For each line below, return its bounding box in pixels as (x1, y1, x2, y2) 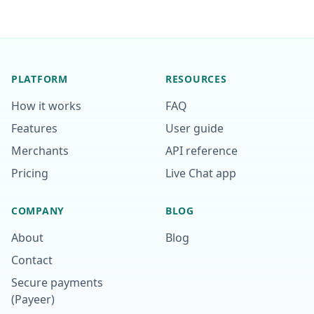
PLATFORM (11, 72, 68, 86)
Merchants (11, 143, 69, 158)
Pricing (11, 165, 48, 181)
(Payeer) (11, 292, 55, 307)
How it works (11, 98, 81, 114)
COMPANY (11, 204, 64, 217)
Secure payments (11, 275, 103, 290)
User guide (165, 121, 224, 136)
